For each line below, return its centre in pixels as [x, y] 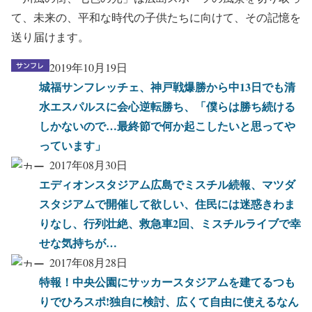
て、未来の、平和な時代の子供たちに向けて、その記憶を [156, 17]
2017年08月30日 [88, 164]
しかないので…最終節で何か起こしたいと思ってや [167, 125]
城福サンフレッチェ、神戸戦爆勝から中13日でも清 [167, 86]
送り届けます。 [50, 36]
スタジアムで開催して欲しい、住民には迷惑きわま [167, 203]
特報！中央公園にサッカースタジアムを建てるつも [167, 281]
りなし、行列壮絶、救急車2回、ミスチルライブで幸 [170, 223]
